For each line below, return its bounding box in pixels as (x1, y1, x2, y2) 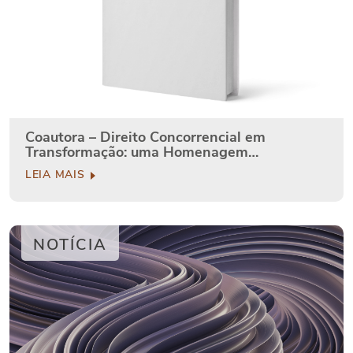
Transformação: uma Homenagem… (25, 143, 258, 162)
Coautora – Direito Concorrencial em (25, 128, 266, 147)
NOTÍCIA (33, 234, 107, 256)
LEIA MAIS (25, 167, 88, 183)
